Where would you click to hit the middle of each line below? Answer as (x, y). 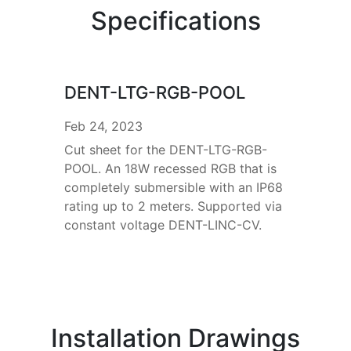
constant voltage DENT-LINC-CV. (163, 225)
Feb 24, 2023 (103, 127)
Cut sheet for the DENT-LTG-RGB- (165, 150)
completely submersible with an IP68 (173, 188)
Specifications (175, 21)
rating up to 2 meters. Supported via (173, 206)
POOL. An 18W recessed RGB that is (170, 169)
